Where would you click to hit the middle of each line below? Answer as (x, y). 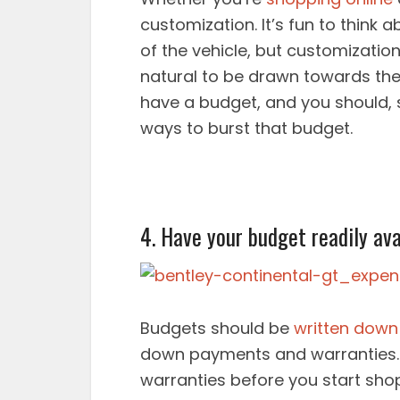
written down (346, 328)
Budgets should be (217, 328)
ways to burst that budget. (246, 129)
